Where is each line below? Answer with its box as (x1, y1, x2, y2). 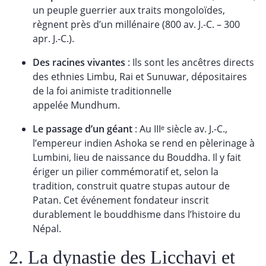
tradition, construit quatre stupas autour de (33, 179, 230, 192)
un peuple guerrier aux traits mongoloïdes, (33, 4, 225, 17)
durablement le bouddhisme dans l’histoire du (33, 208, 240, 221)
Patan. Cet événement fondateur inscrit (33, 194, 209, 207)
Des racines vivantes (33, 56, 125, 69)
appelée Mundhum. (33, 99, 120, 112)
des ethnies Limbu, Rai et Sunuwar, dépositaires (33, 70, 247, 83)
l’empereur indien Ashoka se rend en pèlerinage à (33, 137, 255, 150)
